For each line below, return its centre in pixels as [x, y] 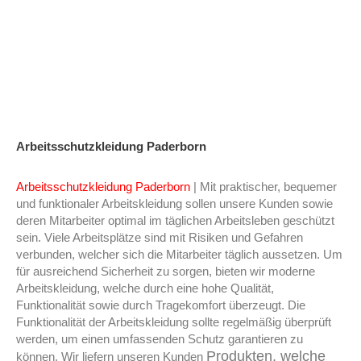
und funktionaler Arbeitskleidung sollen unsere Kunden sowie [174, 204]
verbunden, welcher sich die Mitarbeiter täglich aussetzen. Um [179, 255]
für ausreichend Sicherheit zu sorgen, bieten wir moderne [166, 272]
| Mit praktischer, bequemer [263, 187]
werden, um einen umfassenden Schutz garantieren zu [160, 340]
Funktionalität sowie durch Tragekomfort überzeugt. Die [161, 306]
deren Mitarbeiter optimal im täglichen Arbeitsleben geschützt [175, 221]
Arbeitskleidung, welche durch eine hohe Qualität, [145, 289]
